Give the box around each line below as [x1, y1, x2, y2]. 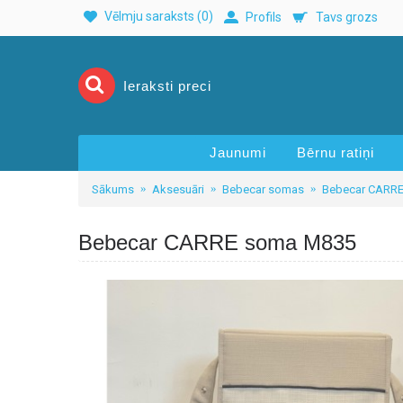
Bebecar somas [222, 182, 304, 196]
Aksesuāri [152, 182, 204, 196]
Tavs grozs [316, 9, 378, 24]
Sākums [92, 182, 134, 196]
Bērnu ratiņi [297, 145, 374, 160]
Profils [246, 9, 282, 24]
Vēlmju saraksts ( [104, 9, 201, 24]
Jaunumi [210, 145, 266, 160]
